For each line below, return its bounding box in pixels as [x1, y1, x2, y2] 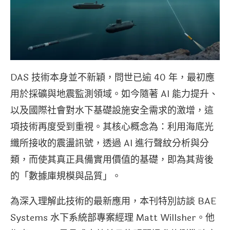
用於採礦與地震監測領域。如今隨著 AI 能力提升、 [10, 86, 218, 101]
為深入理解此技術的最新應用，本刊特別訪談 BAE [10, 194, 217, 208]
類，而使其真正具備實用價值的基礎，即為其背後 [10, 152, 214, 167]
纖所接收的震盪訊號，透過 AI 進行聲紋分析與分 [10, 136, 209, 150]
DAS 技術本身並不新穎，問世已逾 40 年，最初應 [10, 70, 215, 85]
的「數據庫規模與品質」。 [10, 168, 121, 183]
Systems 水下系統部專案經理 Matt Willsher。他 [10, 210, 215, 225]
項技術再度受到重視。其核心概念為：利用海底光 [10, 119, 214, 134]
